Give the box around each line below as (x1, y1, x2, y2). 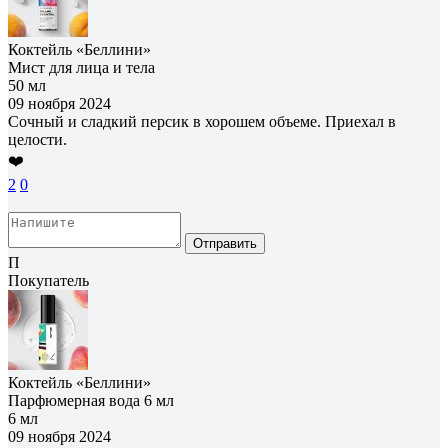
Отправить (193, 235, 257, 251)
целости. (8, 130, 67, 148)
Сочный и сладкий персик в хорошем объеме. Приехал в (8, 112, 396, 130)
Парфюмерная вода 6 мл (8, 391, 174, 409)
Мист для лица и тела (8, 58, 155, 76)
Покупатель (8, 271, 89, 289)
